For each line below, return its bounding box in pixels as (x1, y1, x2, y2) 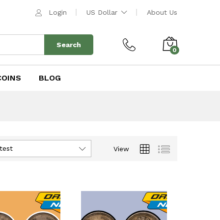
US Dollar (86, 8, 117, 16)
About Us (147, 8, 177, 16)
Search (56, 41, 81, 49)
